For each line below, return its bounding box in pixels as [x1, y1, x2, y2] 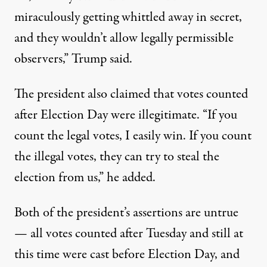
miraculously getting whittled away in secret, [14, 8, 242, 27]
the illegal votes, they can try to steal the [14, 147, 219, 167]
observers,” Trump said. [14, 49, 132, 69]
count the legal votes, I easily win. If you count [14, 126, 252, 146]
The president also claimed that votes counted [14, 85, 248, 104]
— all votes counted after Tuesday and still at [14, 224, 243, 244]
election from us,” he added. [14, 168, 156, 188]
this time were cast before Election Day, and [14, 245, 240, 265]
